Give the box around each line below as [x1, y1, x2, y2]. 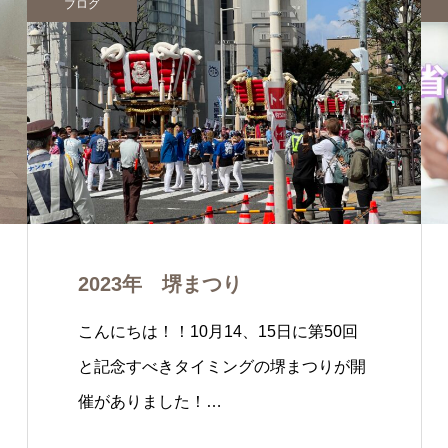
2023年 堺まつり [78, 273, 242, 295]
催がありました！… [78, 393, 222, 410]
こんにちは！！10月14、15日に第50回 [78, 323, 358, 340]
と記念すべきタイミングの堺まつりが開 [78, 358, 366, 375]
